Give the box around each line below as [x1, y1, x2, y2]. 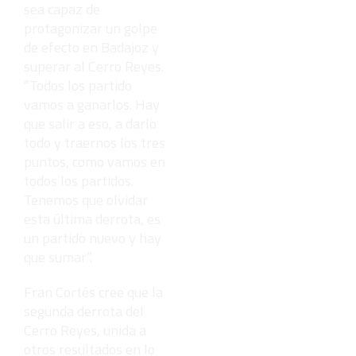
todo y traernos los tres [24, 132, 165, 154]
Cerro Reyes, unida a [24, 319, 146, 342]
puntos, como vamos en [24, 151, 165, 173]
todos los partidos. [24, 170, 133, 192]
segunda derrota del [24, 300, 144, 323]
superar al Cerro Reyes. [24, 56, 164, 78]
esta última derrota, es [24, 208, 161, 230]
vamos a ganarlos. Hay [24, 94, 160, 116]
